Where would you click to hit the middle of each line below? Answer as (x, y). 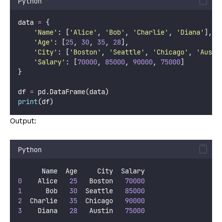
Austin (101, 210)
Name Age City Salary (81, 171)
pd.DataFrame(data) (71, 91)
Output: (23, 121)
